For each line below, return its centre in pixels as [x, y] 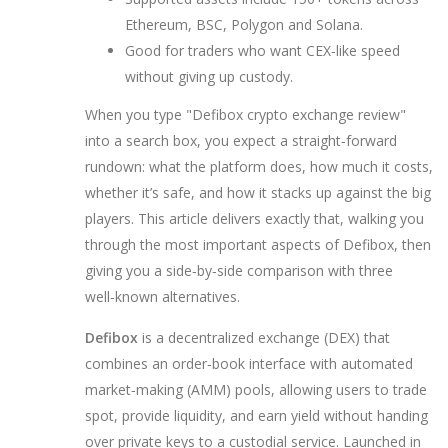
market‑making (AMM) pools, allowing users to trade [256, 389]
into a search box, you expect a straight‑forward [241, 140]
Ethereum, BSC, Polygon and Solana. [244, 25]
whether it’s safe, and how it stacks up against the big [258, 192]
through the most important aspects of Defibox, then [258, 244]
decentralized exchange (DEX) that [279, 337]
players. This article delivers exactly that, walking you [254, 218]
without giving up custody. [209, 77]
